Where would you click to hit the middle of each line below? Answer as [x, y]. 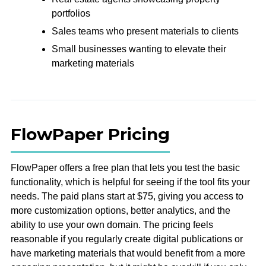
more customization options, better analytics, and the [120, 210]
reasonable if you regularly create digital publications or [126, 239]
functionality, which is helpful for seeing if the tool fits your [130, 182]
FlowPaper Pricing [90, 134]
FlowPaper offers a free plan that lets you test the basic [125, 167]
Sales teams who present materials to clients [145, 31]
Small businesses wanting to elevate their [139, 49]
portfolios [71, 14]
